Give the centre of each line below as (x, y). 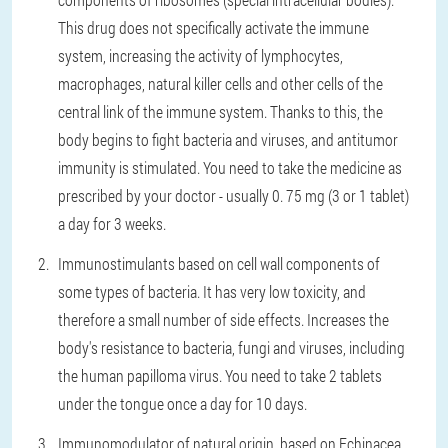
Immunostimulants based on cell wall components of (219, 264)
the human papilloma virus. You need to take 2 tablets (220, 376)
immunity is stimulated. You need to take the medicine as (230, 168)
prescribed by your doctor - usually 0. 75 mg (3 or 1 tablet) (233, 196)
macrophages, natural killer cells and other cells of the (220, 84)
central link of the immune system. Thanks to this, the (220, 112)
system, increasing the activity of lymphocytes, (200, 56)
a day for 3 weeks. (112, 224)
